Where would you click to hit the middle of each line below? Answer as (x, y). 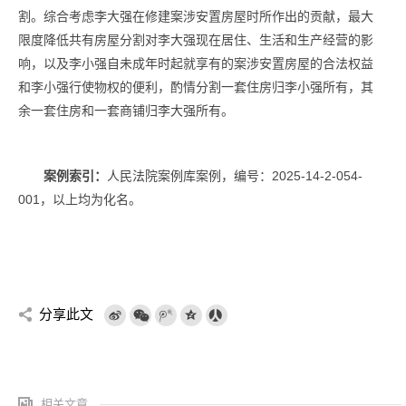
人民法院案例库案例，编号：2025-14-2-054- (235, 176)
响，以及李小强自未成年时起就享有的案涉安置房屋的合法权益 (196, 63)
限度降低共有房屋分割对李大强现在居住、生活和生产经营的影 (196, 40)
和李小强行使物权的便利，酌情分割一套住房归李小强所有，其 (196, 87)
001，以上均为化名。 (80, 199)
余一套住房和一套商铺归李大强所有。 (126, 111)
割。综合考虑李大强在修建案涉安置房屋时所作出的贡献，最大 (196, 16)
